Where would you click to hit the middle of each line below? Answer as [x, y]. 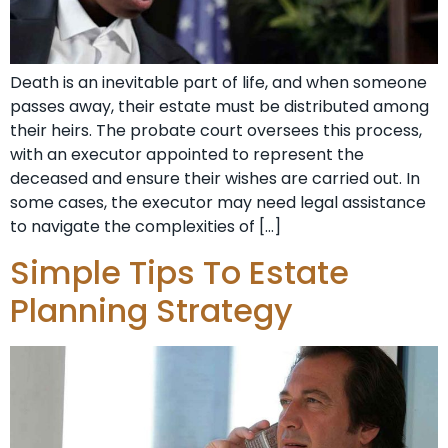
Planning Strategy [151, 310]
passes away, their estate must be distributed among [219, 107]
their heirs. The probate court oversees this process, [216, 131]
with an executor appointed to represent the [187, 155]
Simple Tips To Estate [179, 272]
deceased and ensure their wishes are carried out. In [215, 179]
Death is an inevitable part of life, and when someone [218, 83]
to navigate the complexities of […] [145, 227]
